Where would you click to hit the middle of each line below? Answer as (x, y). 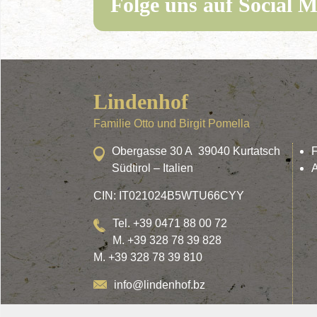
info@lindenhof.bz (160, 285)
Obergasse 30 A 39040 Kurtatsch (196, 151)
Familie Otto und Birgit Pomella (172, 123)
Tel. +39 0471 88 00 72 (170, 223)
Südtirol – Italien (152, 168)
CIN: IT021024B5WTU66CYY (169, 196)
